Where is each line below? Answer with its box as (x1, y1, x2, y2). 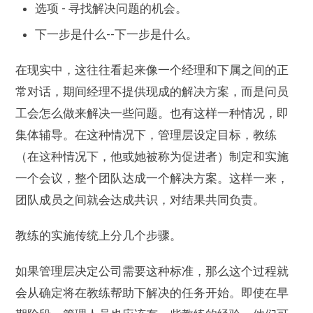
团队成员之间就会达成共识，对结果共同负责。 (15, 192, 265, 207)
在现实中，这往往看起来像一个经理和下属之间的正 (15, 62, 289, 77)
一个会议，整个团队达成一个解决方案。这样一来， (15, 170, 289, 185)
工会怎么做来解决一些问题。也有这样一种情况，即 (15, 105, 289, 120)
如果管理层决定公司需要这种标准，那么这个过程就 (15, 263, 289, 278)
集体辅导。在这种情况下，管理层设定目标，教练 (15, 127, 277, 142)
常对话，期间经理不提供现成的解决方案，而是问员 (15, 84, 289, 99)
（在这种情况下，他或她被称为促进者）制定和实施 (15, 149, 289, 163)
